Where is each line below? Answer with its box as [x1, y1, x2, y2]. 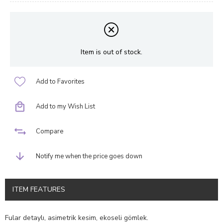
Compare [36, 127, 63, 136]
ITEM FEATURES [12, 185, 65, 195]
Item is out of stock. [81, 47, 142, 57]
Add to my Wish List [36, 102, 95, 111]
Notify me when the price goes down [36, 152, 142, 161]
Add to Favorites [36, 77, 85, 87]
